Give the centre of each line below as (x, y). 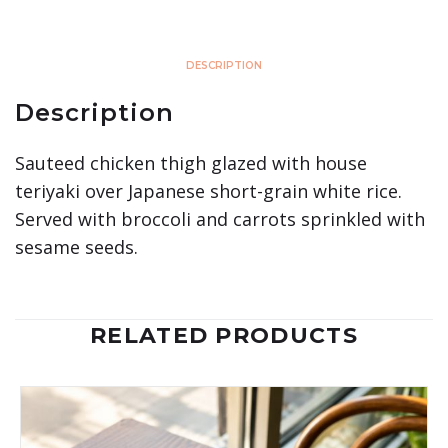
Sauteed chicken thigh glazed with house (191, 162)
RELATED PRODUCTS (224, 335)
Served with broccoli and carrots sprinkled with (220, 218)
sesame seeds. (76, 246)
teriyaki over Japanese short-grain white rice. (208, 190)
